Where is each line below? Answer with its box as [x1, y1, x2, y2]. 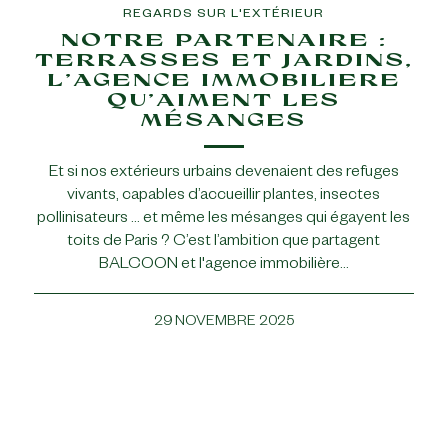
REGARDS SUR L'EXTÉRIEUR [123, 8, 325, 23]
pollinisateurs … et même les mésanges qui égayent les [37, 211, 411, 230]
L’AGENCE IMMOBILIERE [46, 70, 401, 90]
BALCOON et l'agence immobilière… [98, 257, 349, 276]
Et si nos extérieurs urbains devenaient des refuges [48, 165, 399, 184]
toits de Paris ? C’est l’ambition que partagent [67, 234, 381, 253]
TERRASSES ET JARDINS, [34, 50, 414, 70]
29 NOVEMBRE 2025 [153, 315, 294, 332]
